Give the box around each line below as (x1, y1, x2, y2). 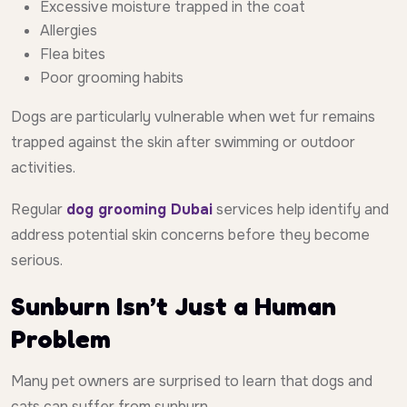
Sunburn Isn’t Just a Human (11, 291, 336, 323)
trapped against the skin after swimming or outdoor (11, 133, 355, 153)
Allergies (40, 21, 97, 41)
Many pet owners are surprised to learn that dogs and (11, 372, 372, 392)
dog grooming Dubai (66, 200, 213, 220)
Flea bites (40, 45, 105, 65)
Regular (11, 200, 66, 220)
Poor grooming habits (40, 68, 184, 88)
